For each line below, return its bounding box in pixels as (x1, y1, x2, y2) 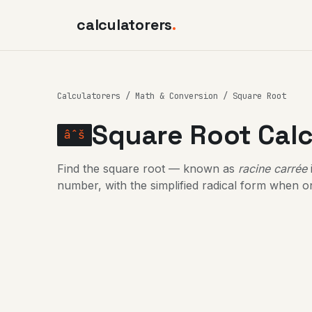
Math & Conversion (135, 90, 218, 102)
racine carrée (238, 162, 307, 176)
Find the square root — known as (57, 162, 238, 176)
